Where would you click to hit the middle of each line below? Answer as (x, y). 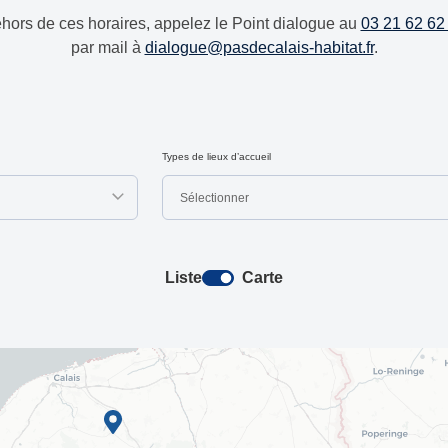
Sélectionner (214, 197)
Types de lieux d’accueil (216, 156)
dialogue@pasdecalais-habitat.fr (259, 47)
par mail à (107, 47)
